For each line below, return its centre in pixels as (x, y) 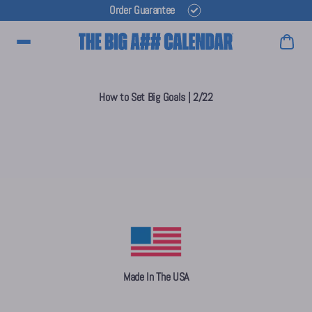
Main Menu (44, 48)
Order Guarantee (142, 10)
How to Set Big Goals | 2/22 (156, 97)
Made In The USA (156, 277)
